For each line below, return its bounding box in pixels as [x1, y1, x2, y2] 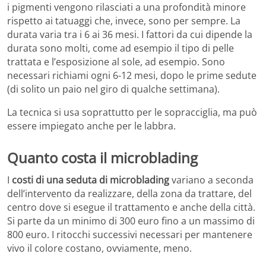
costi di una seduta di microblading [12, 173, 169, 187]
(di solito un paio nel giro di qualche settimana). [7, 82, 220, 96]
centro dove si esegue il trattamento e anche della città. [7, 201, 255, 214]
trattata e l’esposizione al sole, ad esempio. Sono [7, 55, 225, 68]
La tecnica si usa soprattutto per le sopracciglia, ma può [7, 105, 257, 119]
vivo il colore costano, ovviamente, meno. [7, 242, 192, 255]
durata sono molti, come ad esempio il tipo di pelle [7, 41, 234, 55]
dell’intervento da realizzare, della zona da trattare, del [7, 187, 252, 201]
